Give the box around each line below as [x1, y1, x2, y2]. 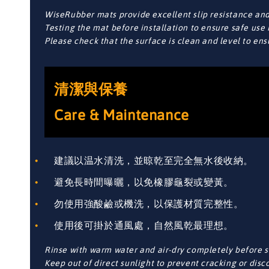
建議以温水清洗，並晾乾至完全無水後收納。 [54, 154, 253, 166]
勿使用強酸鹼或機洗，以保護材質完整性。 [54, 198, 244, 209]
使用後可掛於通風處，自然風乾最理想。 [54, 219, 234, 231]
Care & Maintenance [54, 106, 189, 123]
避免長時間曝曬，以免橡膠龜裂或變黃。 [54, 176, 234, 187]
